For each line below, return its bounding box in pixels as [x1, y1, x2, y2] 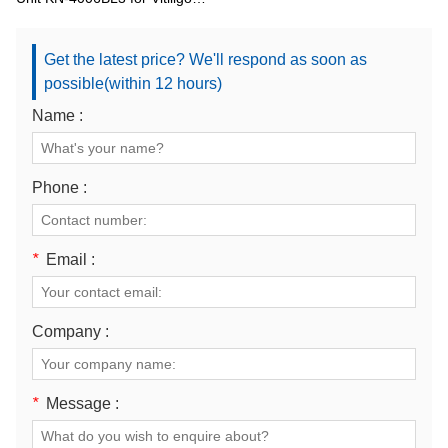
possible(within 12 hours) [44, 75, 222, 93]
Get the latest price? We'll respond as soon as [44, 51, 367, 69]
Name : [32, 107, 83, 125]
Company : [32, 323, 109, 341]
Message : [46, 395, 119, 413]
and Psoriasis [16, 10, 101, 27]
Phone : [32, 179, 87, 197]
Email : [46, 251, 95, 269]
